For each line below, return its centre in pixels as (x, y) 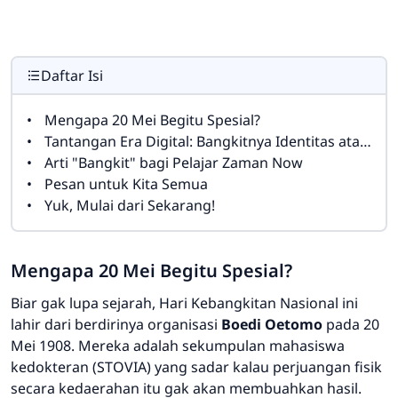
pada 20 (351, 325)
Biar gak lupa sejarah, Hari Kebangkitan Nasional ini (184, 303)
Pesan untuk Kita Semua (126, 184)
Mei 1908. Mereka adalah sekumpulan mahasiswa (178, 346)
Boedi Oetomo (272, 325)
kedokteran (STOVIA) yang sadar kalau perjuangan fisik (196, 367)
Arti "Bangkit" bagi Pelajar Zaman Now (174, 163)
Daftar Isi (72, 76)
